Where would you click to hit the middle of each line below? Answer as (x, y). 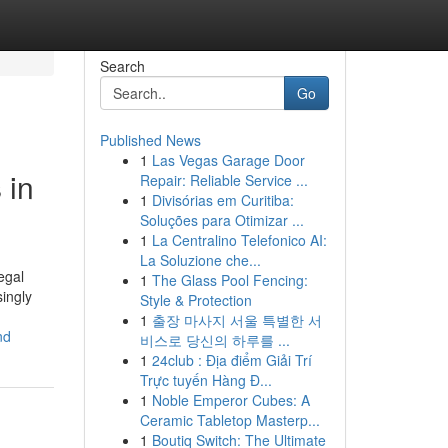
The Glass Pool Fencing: (229, 280)
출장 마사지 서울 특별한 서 (236, 320)
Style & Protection (195, 300)
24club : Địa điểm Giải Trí (231, 360)
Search (122, 66)
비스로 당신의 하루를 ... (214, 340)
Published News (150, 140)
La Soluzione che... (200, 260)
